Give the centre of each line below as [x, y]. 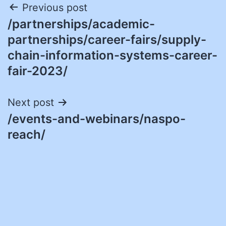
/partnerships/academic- [81, 24]
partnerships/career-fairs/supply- [107, 39]
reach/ [26, 134]
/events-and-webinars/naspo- [97, 119]
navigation [51, 33]
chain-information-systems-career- [112, 55]
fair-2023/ [38, 71]
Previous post [55, 7]
